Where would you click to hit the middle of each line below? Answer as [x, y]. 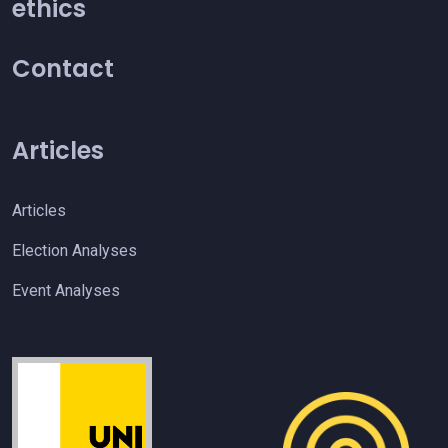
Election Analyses [74, 251]
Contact [63, 69]
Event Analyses [66, 291]
